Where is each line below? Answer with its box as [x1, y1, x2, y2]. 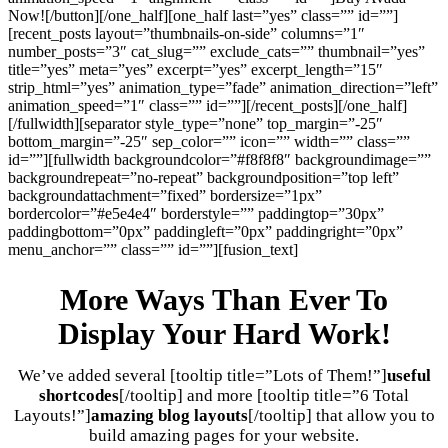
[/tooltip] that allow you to [247, 406, 435, 426]
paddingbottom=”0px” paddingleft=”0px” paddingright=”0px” [8, 222, 403, 240]
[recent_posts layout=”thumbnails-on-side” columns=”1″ [8, 24, 365, 42]
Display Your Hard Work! [57, 317, 391, 351]
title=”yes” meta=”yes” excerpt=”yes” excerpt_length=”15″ [8, 60, 383, 78]
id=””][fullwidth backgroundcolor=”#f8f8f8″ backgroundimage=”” [8, 150, 431, 168]
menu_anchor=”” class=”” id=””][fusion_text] [8, 240, 298, 258]
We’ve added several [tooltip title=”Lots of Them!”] [17, 366, 387, 386]
